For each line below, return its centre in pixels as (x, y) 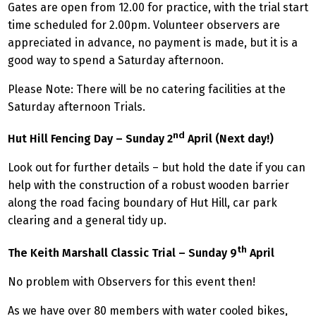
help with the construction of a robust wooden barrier (148, 186)
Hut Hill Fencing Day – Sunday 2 (90, 139)
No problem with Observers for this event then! (133, 281)
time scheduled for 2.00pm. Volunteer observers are (144, 25)
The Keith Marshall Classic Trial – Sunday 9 (122, 253)
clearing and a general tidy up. (87, 221)
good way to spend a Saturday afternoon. (116, 60)
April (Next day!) (229, 139)
